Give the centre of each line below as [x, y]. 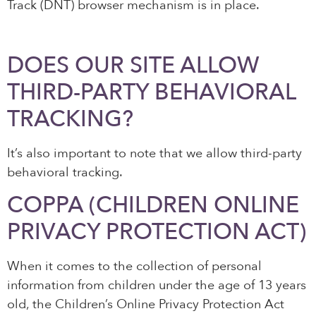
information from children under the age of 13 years [157, 286]
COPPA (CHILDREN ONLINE [153, 206]
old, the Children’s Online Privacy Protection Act [146, 305]
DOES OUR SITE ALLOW [133, 65]
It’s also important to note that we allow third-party [154, 153]
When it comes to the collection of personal [134, 267]
